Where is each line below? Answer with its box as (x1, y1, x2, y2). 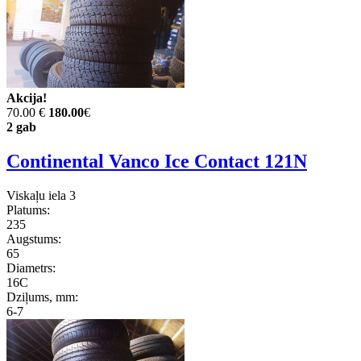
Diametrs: (6, 260, 56, 275)
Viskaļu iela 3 (6, 188, 76, 202)
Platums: (6, 202, 50, 217)
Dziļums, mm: (6, 289, 78, 304)
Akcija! (6, 91, 47, 106)
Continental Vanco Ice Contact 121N (6, 150, 307, 172)
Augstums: (6, 231, 61, 246)
